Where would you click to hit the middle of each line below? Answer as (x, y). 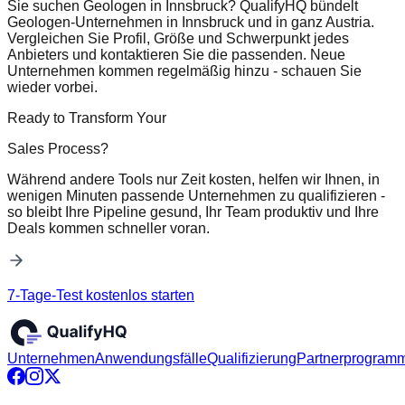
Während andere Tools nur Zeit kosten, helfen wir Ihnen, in (193, 179)
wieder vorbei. (52, 87)
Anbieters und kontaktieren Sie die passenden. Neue (176, 54)
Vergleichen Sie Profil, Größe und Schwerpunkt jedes (178, 38)
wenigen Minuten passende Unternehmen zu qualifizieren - (196, 195)
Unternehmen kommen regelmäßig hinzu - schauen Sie (184, 71)
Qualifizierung (252, 358)
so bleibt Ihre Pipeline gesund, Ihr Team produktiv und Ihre (193, 212)
